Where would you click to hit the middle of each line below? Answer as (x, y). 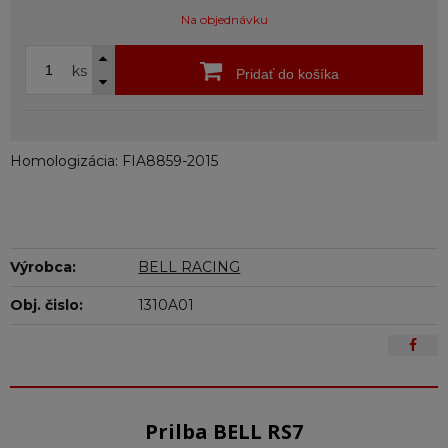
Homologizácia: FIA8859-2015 (114, 161)
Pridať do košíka (285, 74)
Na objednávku (224, 19)
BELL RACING (189, 267)
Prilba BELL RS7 (224, 431)
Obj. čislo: (46, 305)
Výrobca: (43, 267)
